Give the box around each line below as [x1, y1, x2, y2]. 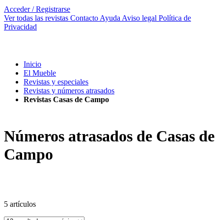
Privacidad [4, 23, 37, 31]
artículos [8, 199, 36, 208]
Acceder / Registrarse [4, 5, 70, 13]
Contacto [70, 14, 98, 22]
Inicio [24, 60, 41, 68]
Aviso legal [122, 14, 157, 22]
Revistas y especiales [24, 78, 88, 86]
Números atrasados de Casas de [4, 127, 215, 145]
